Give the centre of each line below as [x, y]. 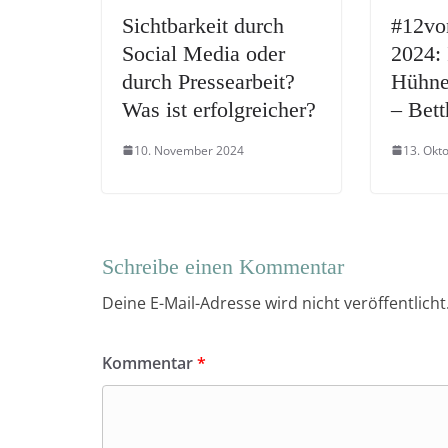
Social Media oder [203, 53]
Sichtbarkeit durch [203, 25]
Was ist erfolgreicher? [219, 109]
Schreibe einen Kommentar [223, 266]
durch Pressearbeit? [208, 81]
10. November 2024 [189, 150]
